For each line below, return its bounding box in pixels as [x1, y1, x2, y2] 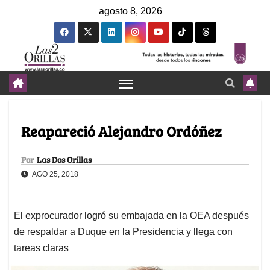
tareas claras [14, 243, 69, 254]
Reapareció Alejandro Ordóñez [21, 121, 222, 142]
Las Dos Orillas [37, 154, 92, 166]
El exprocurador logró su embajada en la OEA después [14, 210, 249, 221]
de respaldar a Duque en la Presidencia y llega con [14, 227, 233, 237]
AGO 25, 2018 [31, 170, 78, 179]
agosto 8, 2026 [99, 6, 162, 16]
